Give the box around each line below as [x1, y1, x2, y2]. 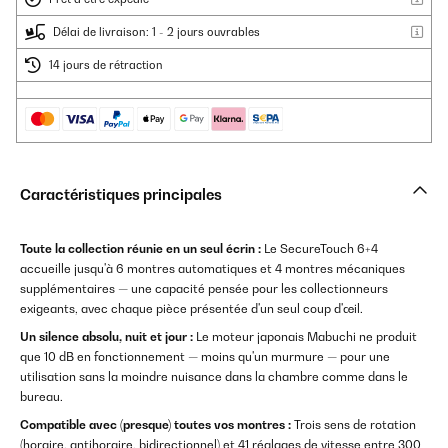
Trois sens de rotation [291, 417, 416, 432]
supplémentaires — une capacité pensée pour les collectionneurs [20, 281, 388, 296]
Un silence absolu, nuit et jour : [20, 329, 193, 344]
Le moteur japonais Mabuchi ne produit [193, 329, 417, 344]
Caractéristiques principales [20, 186, 222, 203]
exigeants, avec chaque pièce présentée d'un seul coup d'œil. [20, 301, 363, 316]
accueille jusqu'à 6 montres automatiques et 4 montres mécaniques [20, 261, 405, 276]
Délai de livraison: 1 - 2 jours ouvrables [53, 25, 260, 39]
